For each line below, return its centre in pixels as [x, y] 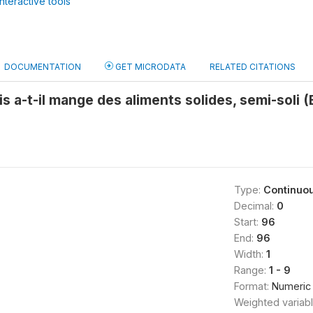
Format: [253, 286]
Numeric [291, 286]
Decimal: [255, 206]
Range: [251, 270]
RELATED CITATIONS [253, 67]
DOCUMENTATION [43, 67]
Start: [247, 222]
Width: [250, 254]
